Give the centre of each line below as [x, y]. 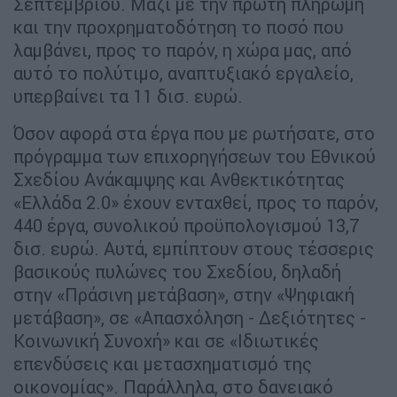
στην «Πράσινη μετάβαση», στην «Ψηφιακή [184, 294]
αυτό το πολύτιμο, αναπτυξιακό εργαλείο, [183, 73]
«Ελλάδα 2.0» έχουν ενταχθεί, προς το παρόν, [196, 202]
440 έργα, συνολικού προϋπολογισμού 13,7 [186, 225]
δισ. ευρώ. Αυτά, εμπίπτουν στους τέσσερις [194, 248]
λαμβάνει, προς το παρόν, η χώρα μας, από [183, 50]
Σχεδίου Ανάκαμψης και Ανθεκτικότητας [179, 179]
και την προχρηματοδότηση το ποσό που [179, 27]
